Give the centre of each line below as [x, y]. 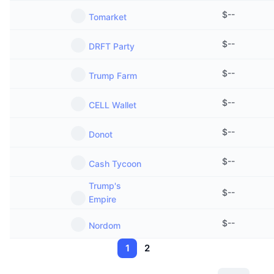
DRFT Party [112, 46]
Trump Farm [113, 76]
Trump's [105, 186]
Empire [102, 199]
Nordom [105, 225]
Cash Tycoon [115, 164]
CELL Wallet [113, 105]
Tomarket [108, 17]
